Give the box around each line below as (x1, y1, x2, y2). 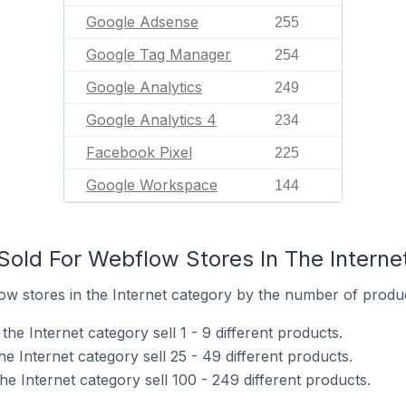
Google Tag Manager (86, 45, 231, 63)
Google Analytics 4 (86, 111, 217, 129)
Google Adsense (86, 13, 198, 31)
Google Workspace (86, 176, 217, 194)
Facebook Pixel (86, 143, 192, 161)
